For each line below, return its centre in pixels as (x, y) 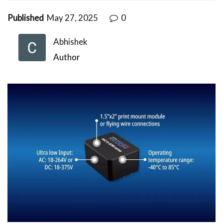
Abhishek (70, 41)
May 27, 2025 (73, 17)
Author (67, 57)
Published (26, 17)
